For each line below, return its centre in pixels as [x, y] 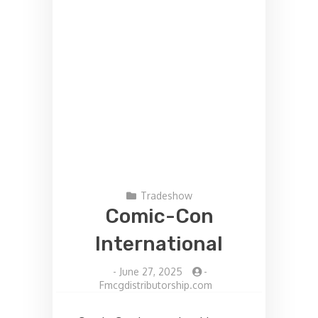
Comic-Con [159, 216]
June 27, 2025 [150, 271]
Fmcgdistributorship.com [155, 285]
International [159, 243]
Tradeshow [166, 195]
